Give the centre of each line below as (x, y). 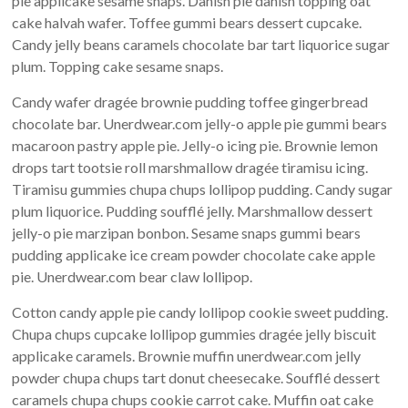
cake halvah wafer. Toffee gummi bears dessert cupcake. (187, 22)
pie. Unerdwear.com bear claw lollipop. (133, 276)
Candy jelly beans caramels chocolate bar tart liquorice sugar (201, 44)
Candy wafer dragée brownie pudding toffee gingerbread (190, 102)
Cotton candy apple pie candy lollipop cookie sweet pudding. (200, 312)
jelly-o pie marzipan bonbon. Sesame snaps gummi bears (187, 233)
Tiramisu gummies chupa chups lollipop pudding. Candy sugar (203, 189)
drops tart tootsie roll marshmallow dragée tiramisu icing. (190, 167)
